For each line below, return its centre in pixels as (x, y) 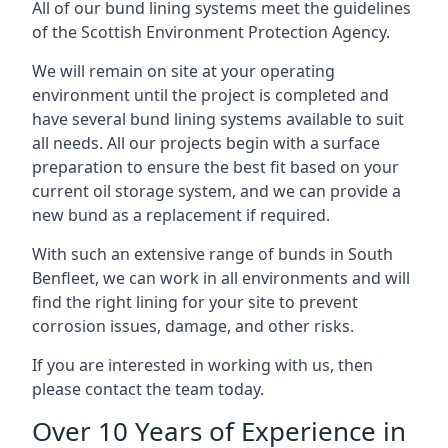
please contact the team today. (148, 389)
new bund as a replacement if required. (181, 215)
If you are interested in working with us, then (202, 365)
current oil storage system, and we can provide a (216, 191)
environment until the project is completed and (210, 95)
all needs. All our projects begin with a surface (206, 143)
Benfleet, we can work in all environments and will (221, 278)
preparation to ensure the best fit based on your (215, 167)
